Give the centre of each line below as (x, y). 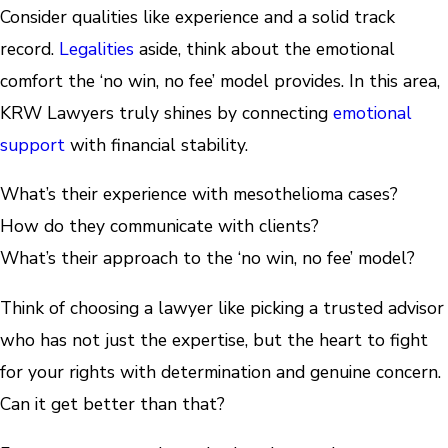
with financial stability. (156, 144)
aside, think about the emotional (264, 48)
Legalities (96, 48)
